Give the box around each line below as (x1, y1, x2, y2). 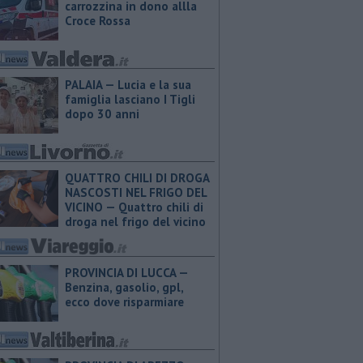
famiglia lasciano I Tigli (65, 92, 195, 107)
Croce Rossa (65, 13, 130, 28)
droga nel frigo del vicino (65, 214, 206, 229)
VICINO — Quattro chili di (65, 199, 203, 215)
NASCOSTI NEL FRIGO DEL (65, 185, 207, 200)
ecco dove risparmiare (65, 294, 184, 310)
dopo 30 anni (65, 106, 139, 122)
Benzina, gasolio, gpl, (65, 280, 183, 295)
